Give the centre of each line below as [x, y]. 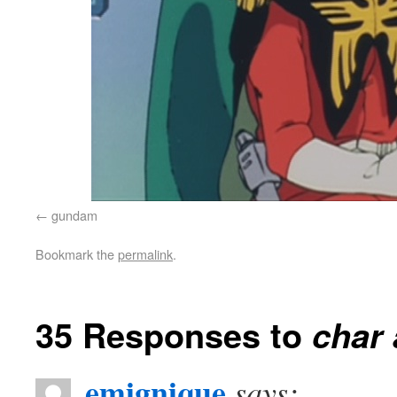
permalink [145, 254]
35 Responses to [174, 335]
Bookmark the [77, 254]
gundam [74, 215]
